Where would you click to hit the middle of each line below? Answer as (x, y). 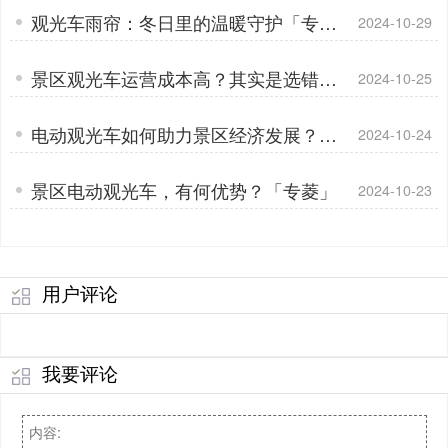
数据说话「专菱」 (102, 156)
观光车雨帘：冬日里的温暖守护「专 (174, 21)
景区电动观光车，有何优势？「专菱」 (183, 189)
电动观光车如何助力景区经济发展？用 (183, 133)
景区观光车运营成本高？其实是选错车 (183, 77)
